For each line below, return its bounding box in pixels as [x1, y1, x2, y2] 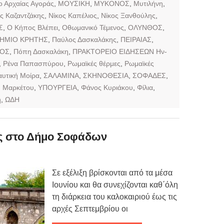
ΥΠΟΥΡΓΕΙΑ [38, 83, 77, 91]
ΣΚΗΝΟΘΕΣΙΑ [83, 71, 128, 79]
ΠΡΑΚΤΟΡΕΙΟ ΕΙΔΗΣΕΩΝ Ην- [72, 47, 167, 55]
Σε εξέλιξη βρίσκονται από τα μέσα [52, 168, 172, 177]
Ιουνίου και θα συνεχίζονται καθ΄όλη [52, 180, 178, 189]
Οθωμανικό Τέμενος [62, 23, 124, 31]
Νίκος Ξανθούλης [101, 11, 155, 19]
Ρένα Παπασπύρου [3, 59, 63, 67]
